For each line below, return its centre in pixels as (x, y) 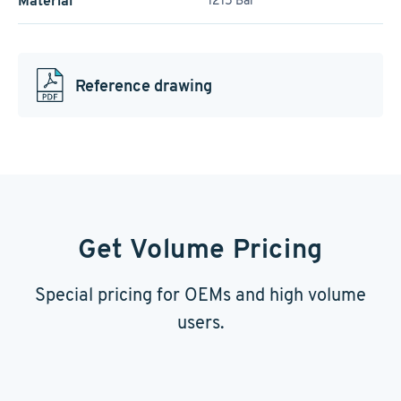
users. (200, 322)
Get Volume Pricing (200, 249)
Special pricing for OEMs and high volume (200, 294)
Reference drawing (144, 85)
